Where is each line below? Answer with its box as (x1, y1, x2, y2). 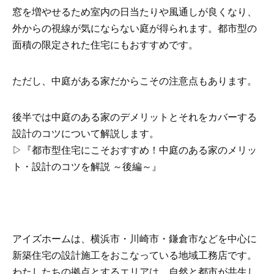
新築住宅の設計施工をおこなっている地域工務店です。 (12, 249, 257, 261)
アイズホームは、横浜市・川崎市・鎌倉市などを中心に (12, 232, 257, 245)
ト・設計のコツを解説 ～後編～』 (12, 160, 161, 172)
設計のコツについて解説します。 (12, 127, 159, 139)
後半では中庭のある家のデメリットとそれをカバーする (12, 111, 257, 123)
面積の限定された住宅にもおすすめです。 (12, 39, 198, 51)
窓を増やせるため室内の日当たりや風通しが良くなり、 (12, 6, 257, 18)
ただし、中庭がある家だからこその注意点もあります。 (12, 75, 257, 87)
